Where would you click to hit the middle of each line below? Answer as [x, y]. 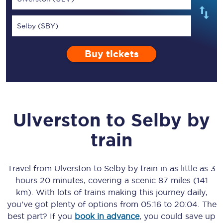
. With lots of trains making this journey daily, [119, 192]
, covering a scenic [121, 180]
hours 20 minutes [49, 180]
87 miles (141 [183, 180]
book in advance [107, 216]
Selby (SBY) [38, 26]
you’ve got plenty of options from [74, 204]
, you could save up [177, 216]
